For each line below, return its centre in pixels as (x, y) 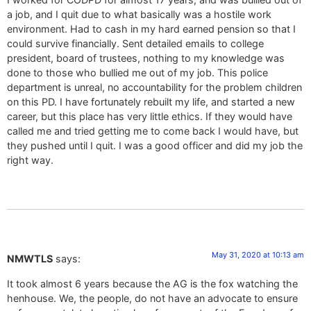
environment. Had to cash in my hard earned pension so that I (151, 29)
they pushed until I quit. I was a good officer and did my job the (155, 146)
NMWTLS (30, 259)
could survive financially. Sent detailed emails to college (135, 44)
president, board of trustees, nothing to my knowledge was (146, 58)
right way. (30, 160)
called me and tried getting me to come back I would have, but (153, 131)
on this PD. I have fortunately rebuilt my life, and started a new (151, 102)
